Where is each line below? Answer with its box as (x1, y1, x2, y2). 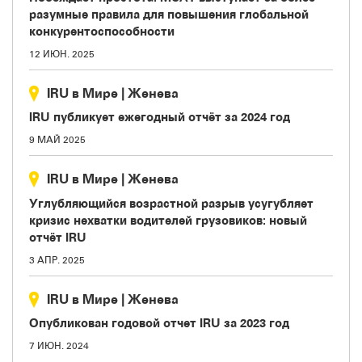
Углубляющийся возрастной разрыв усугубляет (29, 196, 314, 210)
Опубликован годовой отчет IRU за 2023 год (29, 316, 289, 330)
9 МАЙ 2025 (29, 134, 86, 145)
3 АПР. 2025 (29, 254, 85, 266)
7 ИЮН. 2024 (29, 340, 89, 351)
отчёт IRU (29, 229, 86, 244)
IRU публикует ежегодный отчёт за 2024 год (29, 110, 290, 124)
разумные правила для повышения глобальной (29, 6, 309, 21)
